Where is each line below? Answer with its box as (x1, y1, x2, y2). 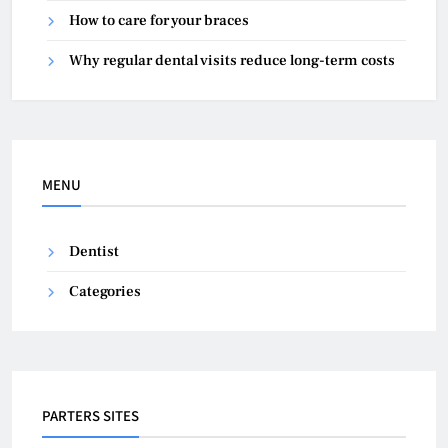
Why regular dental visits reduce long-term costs (69, 51, 395, 71)
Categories (69, 282, 141, 302)
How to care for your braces (69, 11, 249, 31)
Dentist (69, 242, 119, 262)
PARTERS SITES (42, 406, 139, 426)
